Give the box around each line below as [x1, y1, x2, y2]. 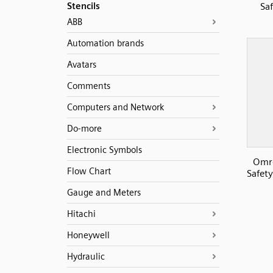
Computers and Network [66, 102, 164, 113]
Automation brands [66, 38, 144, 49]
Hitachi [66, 208, 96, 219]
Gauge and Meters [66, 187, 141, 198]
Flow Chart [66, 166, 111, 177]
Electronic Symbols [66, 144, 142, 155]
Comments [66, 80, 110, 91]
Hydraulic [66, 251, 105, 262]
